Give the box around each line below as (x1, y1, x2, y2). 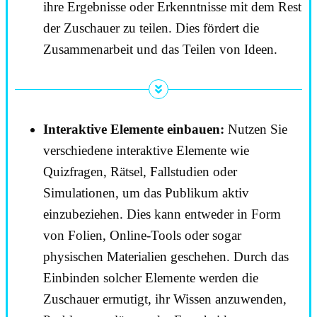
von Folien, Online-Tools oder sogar (43, 228, 241, 243)
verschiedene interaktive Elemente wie (43, 143, 249, 158)
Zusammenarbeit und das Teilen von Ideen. (43, 41, 277, 57)
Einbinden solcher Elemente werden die (43, 270, 258, 286)
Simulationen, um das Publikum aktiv (43, 185, 249, 201)
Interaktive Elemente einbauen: (43, 122, 224, 137)
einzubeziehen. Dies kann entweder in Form (43, 207, 281, 222)
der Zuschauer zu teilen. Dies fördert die (43, 20, 259, 35)
